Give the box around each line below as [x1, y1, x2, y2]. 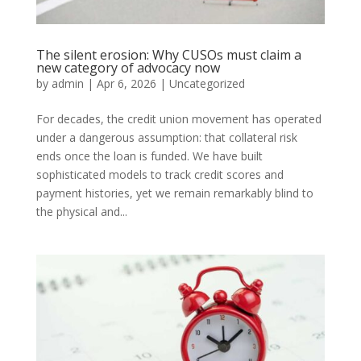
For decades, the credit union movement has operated [35, 110, 322, 127]
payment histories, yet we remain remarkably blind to [35, 185, 313, 201]
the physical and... [35, 203, 127, 219]
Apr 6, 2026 [96, 75, 156, 91]
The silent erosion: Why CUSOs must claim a [35, 45, 301, 64]
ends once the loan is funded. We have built [35, 147, 263, 164]
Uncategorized [168, 75, 245, 91]
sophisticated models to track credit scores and [35, 166, 284, 182]
